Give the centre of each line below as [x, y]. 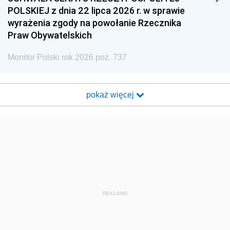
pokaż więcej [111, 95]
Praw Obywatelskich [50, 35]
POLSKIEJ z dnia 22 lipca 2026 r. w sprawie [96, 11]
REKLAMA [115, 193]
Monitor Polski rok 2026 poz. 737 [67, 57]
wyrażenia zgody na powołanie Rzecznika [94, 23]
